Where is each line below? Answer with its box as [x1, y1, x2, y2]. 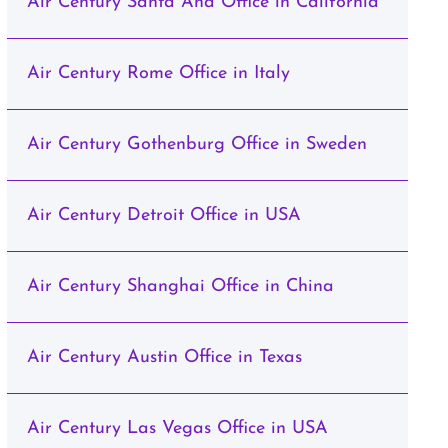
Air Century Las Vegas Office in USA [26, 419, 328, 438]
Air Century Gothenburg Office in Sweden [26, 135, 367, 154]
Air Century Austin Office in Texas [26, 348, 302, 367]
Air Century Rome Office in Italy [26, 64, 290, 83]
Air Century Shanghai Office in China [26, 277, 334, 296]
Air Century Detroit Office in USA [26, 206, 301, 225]
